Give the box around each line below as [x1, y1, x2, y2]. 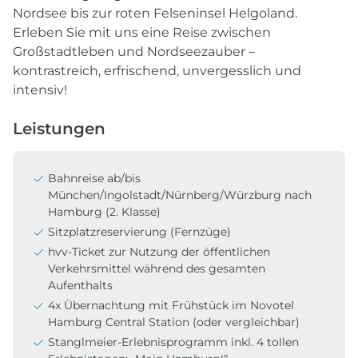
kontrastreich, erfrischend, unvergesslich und [13, 62, 301, 78]
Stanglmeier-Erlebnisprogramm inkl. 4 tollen [48, 334, 299, 349]
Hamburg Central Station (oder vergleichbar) [48, 314, 300, 329]
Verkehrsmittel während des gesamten [48, 261, 265, 276]
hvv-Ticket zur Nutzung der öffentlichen [48, 244, 270, 259]
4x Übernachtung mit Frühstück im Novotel [48, 297, 294, 312]
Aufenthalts [48, 277, 113, 292]
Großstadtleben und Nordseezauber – [13, 43, 255, 59]
